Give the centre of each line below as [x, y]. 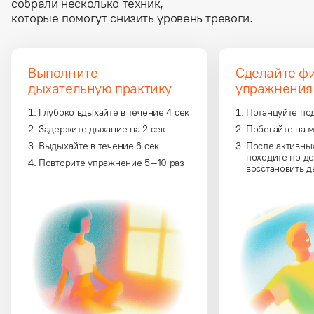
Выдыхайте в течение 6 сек [99, 146]
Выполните [63, 73]
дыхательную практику [100, 89]
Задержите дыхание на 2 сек [102, 130]
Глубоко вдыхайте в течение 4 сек [114, 113]
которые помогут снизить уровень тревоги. [132, 19]
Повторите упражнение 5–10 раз [111, 163]
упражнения [274, 89]
